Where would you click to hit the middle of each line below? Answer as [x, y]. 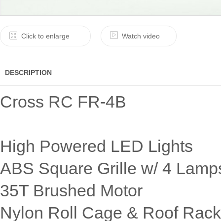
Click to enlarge [45, 36]
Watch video [141, 36]
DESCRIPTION [28, 73]
